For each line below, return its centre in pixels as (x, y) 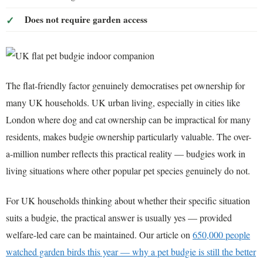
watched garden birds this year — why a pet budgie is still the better (131, 252)
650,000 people (221, 235)
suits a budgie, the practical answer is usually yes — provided (119, 218)
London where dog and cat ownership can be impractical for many (128, 120)
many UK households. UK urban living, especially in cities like (123, 103)
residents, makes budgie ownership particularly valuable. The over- (129, 137)
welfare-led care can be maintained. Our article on (99, 235)
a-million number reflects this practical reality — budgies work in (126, 154)
